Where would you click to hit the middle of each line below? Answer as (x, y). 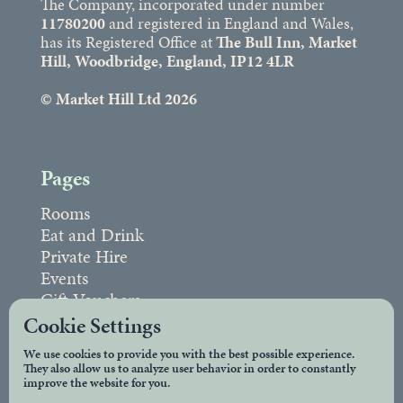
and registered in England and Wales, (229, 22)
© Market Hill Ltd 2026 (118, 98)
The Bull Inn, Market (286, 41)
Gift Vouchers (90, 299)
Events (64, 278)
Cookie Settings (92, 326)
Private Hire (84, 256)
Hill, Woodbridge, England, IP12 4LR (167, 60)
